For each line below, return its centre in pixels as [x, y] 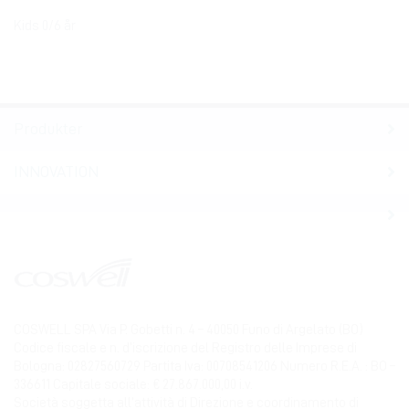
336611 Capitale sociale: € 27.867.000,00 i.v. [133, 385]
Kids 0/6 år [45, 26]
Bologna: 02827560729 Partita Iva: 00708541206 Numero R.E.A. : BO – [204, 367]
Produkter [48, 129]
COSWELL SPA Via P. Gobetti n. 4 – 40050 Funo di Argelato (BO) [189, 330]
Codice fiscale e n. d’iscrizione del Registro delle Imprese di [185, 349]
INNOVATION [56, 172]
